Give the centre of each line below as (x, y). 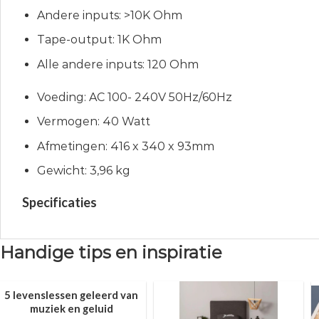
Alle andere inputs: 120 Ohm (117, 64)
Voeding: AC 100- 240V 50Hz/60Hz (134, 97)
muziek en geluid (71, 309)
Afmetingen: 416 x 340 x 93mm (125, 146)
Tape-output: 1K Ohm (99, 40)
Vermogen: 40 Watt (93, 122)
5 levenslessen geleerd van (72, 295)
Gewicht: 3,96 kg (83, 171)
